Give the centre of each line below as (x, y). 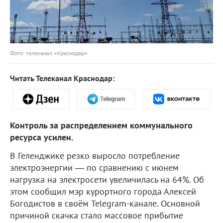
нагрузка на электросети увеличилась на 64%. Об (107, 179)
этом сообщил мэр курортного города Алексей (103, 191)
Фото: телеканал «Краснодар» (49, 53)
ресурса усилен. (42, 137)
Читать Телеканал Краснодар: (62, 78)
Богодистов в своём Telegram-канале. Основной (105, 203)
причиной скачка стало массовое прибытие (97, 215)
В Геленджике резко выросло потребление (95, 155)
